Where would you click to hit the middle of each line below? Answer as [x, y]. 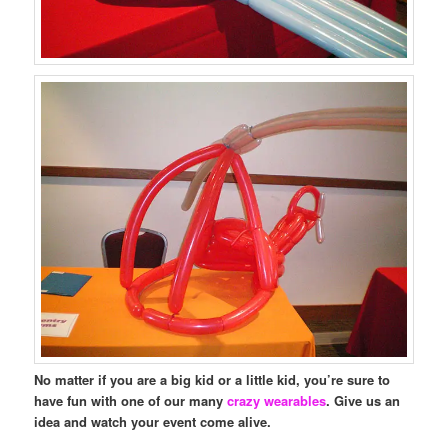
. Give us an [363, 400]
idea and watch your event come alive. [153, 421]
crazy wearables [277, 400]
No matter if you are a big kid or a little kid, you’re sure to [212, 379]
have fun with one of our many [131, 400]
